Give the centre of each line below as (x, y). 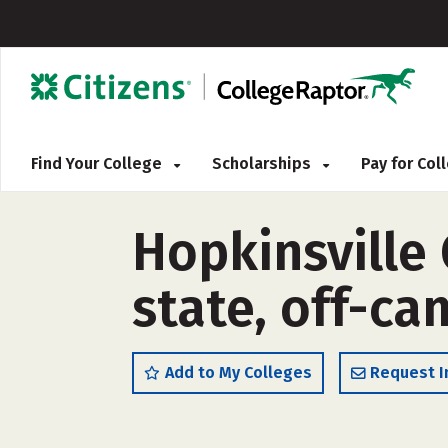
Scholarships (263, 163)
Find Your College (98, 163)
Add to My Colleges (238, 372)
